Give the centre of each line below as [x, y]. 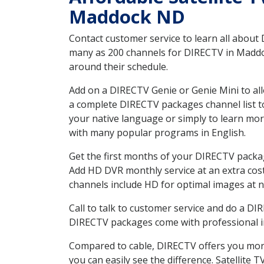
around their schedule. [118, 67]
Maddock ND [127, 17]
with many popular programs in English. [157, 133]
